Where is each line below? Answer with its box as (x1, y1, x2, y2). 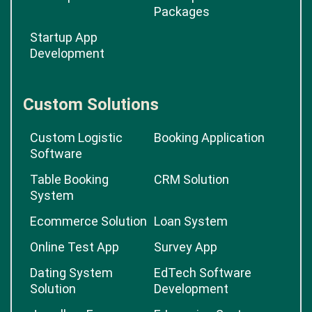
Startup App (30, 30, 97, 45)
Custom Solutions (23, 95, 159, 114)
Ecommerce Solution (30, 214, 147, 228)
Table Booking (30, 172, 109, 187)
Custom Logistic (30, 130, 123, 145)
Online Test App (30, 240, 119, 254)
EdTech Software (154, 265, 251, 280)
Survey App (154, 240, 217, 254)
